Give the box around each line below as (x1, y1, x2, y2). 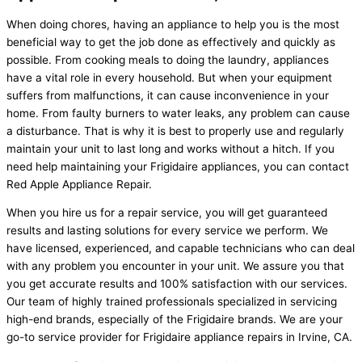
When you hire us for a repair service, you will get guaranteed (6, 206, 327, 220)
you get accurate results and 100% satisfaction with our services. (6, 277, 347, 291)
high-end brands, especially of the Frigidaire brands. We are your (6, 313, 343, 326)
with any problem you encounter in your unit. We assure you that (6, 259, 344, 273)
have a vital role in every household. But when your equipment (6, 70, 332, 84)
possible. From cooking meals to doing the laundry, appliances (6, 53, 329, 66)
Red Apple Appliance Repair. (6, 177, 155, 191)
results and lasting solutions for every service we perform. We (6, 224, 328, 238)
